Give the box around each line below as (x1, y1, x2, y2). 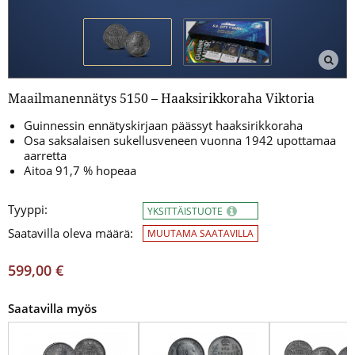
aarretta (24, 147, 67, 163)
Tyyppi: (8, 200, 48, 217)
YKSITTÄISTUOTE (147, 204, 225, 218)
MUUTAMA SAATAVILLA (147, 226, 254, 240)
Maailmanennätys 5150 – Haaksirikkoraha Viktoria (8, 89, 315, 107)
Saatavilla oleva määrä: (8, 224, 133, 241)
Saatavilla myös (8, 300, 97, 316)
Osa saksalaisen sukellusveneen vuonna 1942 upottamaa (24, 132, 336, 148)
